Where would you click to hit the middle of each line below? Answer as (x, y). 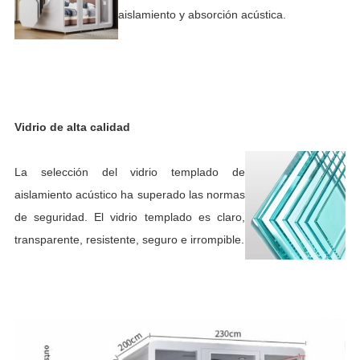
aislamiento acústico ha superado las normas (129, 194)
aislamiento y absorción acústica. (202, 14)
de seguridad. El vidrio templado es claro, (129, 217)
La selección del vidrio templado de (129, 172)
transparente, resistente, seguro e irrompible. (129, 239)
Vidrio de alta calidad (72, 127)
